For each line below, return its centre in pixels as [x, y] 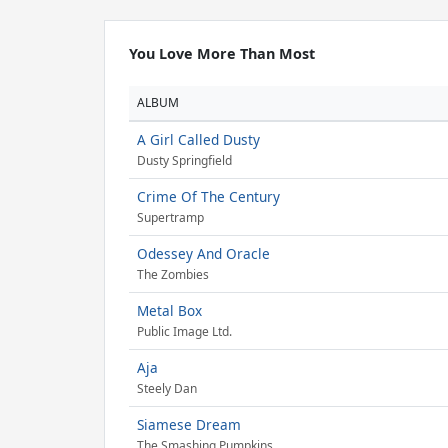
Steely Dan [167, 389]
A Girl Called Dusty [198, 139]
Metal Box [169, 310]
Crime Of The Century [208, 196]
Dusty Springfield [184, 161]
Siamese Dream [189, 424]
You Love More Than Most [222, 53]
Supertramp [170, 218]
